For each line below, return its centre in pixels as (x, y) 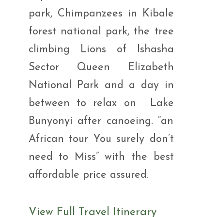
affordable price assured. (88, 175)
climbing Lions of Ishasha (101, 50)
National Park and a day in (101, 85)
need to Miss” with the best (101, 157)
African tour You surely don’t (101, 139)
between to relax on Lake (101, 103)
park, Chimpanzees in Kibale (101, 14)
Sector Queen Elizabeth (101, 68)
